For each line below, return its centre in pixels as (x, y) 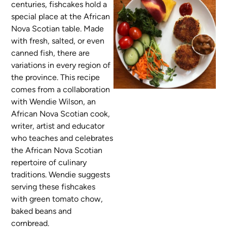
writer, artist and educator (58, 126)
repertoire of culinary (49, 163)
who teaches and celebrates (62, 138)
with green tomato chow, (57, 199)
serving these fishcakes (53, 187)
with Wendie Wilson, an (54, 102)
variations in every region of (61, 65)
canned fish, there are (51, 53)
